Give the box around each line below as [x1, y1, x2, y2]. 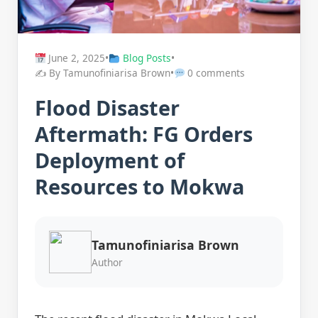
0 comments [185, 66, 246, 80]
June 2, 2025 [45, 51, 106, 65]
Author [92, 255, 123, 269]
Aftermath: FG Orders [35, 120, 253, 148]
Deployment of [35, 146, 185, 175]
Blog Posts [122, 51, 171, 65]
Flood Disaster [35, 94, 180, 122]
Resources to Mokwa [35, 172, 244, 201]
